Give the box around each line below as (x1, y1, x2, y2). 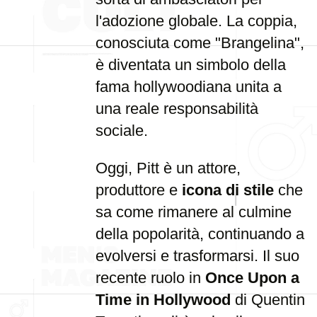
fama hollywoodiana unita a (96, 78, 282, 96)
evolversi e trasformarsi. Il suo (96, 247, 299, 265)
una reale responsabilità (96, 100, 258, 117)
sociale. (96, 122, 148, 139)
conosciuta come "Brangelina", (96, 34, 304, 52)
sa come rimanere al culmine (96, 203, 292, 221)
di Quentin (231, 291, 305, 309)
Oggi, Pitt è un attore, (96, 159, 241, 177)
